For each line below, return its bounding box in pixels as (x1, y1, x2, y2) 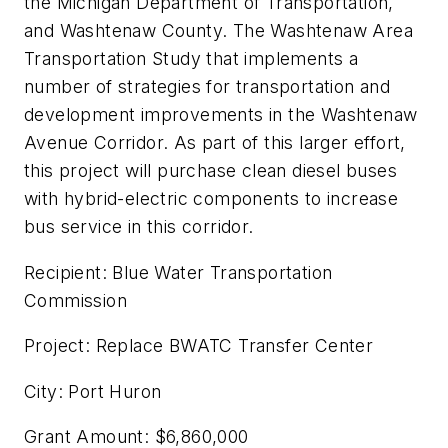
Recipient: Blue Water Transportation (24, 261, 333, 283)
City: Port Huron (24, 380, 162, 402)
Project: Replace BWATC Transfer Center (24, 335, 374, 357)
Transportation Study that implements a (24, 47, 359, 69)
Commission (24, 289, 128, 311)
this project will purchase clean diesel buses (24, 159, 397, 181)
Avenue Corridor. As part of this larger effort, (24, 131, 406, 153)
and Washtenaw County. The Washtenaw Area (24, 19, 413, 41)
